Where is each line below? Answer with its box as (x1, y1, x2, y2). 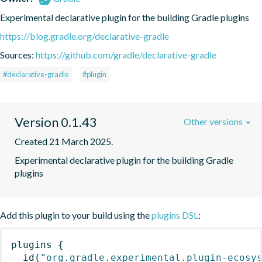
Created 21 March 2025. (15, 135, 113, 147)
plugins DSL (151, 209, 198, 220)
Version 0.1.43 (15, 113, 97, 130)
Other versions (184, 115, 244, 127)
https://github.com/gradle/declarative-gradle (36, 49, 216, 60)
